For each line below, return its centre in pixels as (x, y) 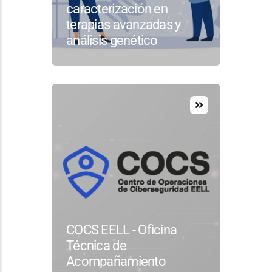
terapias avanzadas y (124, 24)
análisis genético (112, 40)
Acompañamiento (116, 261)
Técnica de (96, 245)
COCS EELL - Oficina (122, 229)
